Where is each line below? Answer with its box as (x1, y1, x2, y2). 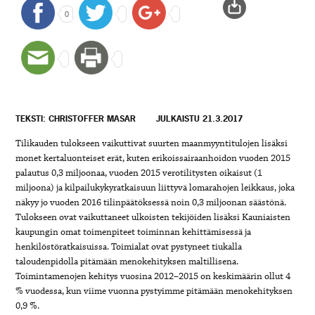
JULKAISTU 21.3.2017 (156, 113, 243, 124)
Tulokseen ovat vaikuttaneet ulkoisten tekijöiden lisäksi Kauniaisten (15, 211, 291, 224)
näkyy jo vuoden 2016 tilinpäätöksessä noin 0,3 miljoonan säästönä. (15, 196, 287, 209)
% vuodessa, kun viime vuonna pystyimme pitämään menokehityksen (15, 285, 293, 297)
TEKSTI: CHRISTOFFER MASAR (15, 113, 136, 124)
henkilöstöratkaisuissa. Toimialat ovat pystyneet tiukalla (15, 240, 243, 253)
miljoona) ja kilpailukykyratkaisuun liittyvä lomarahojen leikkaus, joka (15, 181, 295, 194)
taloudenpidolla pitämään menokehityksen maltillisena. (15, 255, 239, 268)
